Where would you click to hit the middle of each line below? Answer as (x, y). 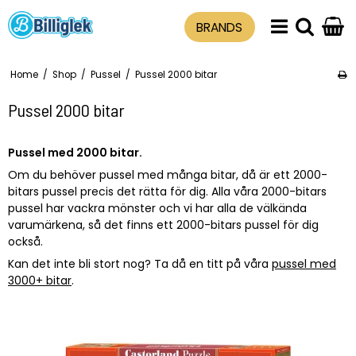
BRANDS (220, 27)
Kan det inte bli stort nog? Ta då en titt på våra (140, 263)
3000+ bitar (40, 280)
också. (25, 241)
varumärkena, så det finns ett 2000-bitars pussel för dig (163, 224)
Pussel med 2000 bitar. (75, 152)
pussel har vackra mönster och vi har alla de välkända (157, 208)
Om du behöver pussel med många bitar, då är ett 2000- (168, 174)
